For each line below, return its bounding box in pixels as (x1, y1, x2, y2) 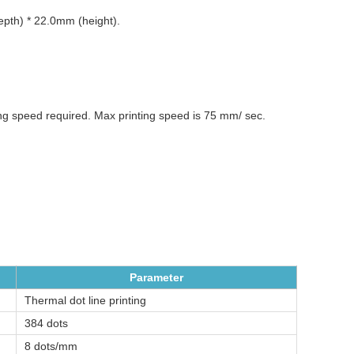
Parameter (130, 270, 183, 284)
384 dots (24, 316, 68, 330)
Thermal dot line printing (24, 293, 146, 307)
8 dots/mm (24, 339, 77, 352)
